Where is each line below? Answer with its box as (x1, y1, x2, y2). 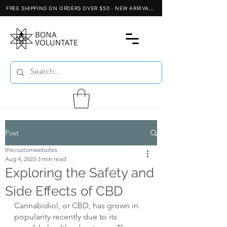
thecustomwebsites (5, 146, 57, 154)
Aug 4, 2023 (5, 155, 36, 163)
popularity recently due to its (14, 212, 119, 222)
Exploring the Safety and (5, 165, 154, 181)
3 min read (37, 155, 66, 163)
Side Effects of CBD (5, 183, 123, 199)
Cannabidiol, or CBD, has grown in (14, 201, 140, 211)
